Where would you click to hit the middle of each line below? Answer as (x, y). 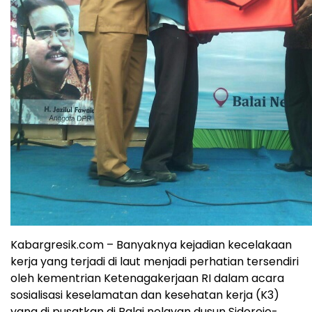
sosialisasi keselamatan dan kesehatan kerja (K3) (145, 295)
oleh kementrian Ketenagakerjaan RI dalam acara (147, 278)
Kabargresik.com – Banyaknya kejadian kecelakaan (151, 244)
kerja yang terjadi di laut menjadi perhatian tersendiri (155, 261)
